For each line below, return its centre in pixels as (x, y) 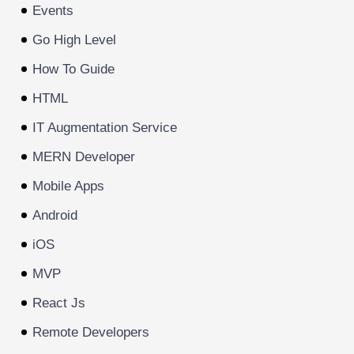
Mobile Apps (69, 186)
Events (53, 10)
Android (55, 215)
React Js (59, 303)
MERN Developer (84, 156)
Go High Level (75, 40)
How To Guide (74, 69)
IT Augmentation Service (105, 127)
